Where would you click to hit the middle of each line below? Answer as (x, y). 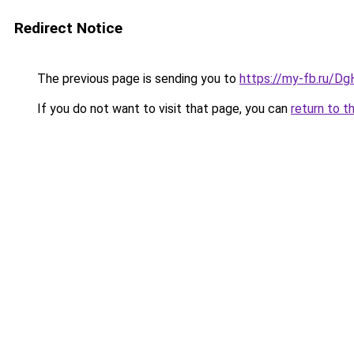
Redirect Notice (68, 28)
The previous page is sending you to (137, 79)
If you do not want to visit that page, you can (162, 109)
